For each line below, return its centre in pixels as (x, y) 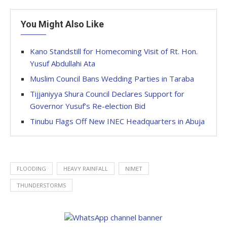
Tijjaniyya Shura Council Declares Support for (107, 94)
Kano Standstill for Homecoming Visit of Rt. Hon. (114, 51)
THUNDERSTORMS (41, 185)
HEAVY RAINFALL (86, 168)
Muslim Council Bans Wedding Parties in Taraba (112, 79)
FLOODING (31, 168)
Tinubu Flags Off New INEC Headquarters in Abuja (117, 121)
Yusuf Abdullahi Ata (63, 63)
